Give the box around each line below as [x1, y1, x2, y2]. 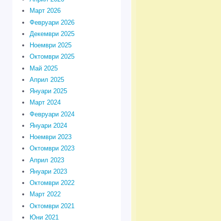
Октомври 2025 [29, 53, 74, 61]
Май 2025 [29, 64, 58, 72]
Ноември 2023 [29, 133, 72, 141]
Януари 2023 [29, 167, 67, 175]
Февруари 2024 [29, 110, 74, 118]
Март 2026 [29, 7, 61, 15]
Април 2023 [29, 156, 64, 164]
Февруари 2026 [29, 18, 74, 26]
